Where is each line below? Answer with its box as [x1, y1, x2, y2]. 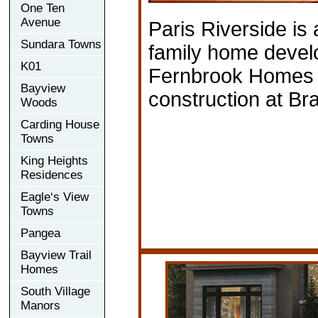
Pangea [21, 226, 60, 240]
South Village [21, 284, 90, 298]
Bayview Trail [21, 248, 92, 262]
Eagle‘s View [21, 190, 89, 204]
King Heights [21, 153, 88, 168]
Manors [21, 298, 60, 312]
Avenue [21, 15, 60, 29]
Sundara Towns [21, 37, 102, 51]
